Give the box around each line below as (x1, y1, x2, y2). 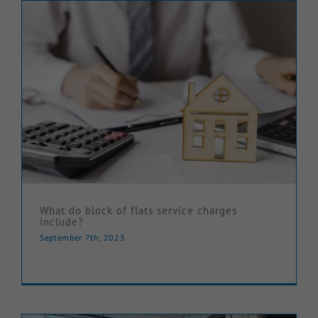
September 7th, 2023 (40, 232, 126, 243)
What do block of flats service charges (40, 204, 237, 218)
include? (40, 215, 84, 229)
